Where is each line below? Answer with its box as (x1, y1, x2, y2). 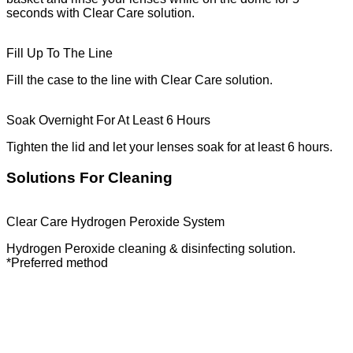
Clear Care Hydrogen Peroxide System (6, 214, 225, 229)
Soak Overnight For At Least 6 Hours (6, 113, 210, 128)
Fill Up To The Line (6, 46, 113, 61)
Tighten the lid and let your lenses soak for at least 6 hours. (6, 140, 333, 154)
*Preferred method (6, 255, 108, 269)
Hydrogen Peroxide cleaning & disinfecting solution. (6, 241, 295, 255)
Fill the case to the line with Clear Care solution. (6, 73, 273, 87)
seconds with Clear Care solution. (6, 6, 195, 20)
